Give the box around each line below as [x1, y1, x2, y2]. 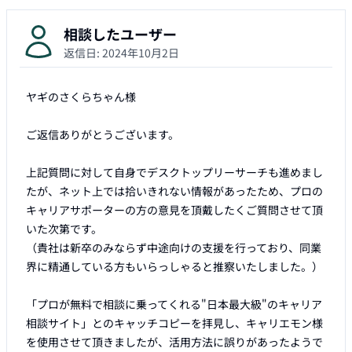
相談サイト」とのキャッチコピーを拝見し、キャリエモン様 [26, 315, 323, 332]
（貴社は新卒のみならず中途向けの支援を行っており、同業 [26, 240, 321, 256]
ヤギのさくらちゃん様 [26, 89, 136, 105]
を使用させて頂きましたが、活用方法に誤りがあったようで [26, 334, 323, 350]
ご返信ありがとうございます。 [26, 126, 179, 143]
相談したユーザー [64, 24, 177, 45]
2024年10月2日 [102, 45, 179, 61]
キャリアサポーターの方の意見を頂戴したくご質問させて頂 [26, 202, 323, 218]
